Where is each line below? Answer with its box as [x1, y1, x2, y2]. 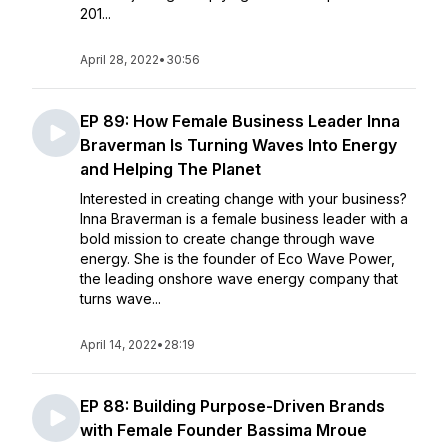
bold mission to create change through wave [80, 230, 375, 247]
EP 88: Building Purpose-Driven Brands [80, 396, 385, 416]
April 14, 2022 [80, 337, 157, 352]
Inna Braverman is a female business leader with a [80, 210, 408, 227]
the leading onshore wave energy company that [80, 270, 398, 287]
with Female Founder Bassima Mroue [80, 420, 367, 440]
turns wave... [80, 290, 161, 307]
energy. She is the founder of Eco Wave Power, [80, 250, 395, 267]
